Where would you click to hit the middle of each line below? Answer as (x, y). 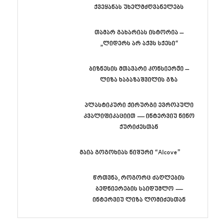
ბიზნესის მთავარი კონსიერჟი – (139, 69)
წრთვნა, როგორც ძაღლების (139, 178)
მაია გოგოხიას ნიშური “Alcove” (130, 153)
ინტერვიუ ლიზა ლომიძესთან (139, 200)
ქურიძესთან (139, 127)
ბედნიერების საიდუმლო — (139, 189)
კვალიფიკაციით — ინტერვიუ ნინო (139, 116)
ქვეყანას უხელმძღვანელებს (139, 7)
